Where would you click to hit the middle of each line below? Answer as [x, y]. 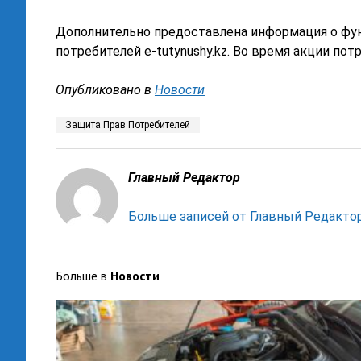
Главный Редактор [184, 177]
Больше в [83, 275]
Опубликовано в [103, 89]
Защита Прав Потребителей [127, 124]
